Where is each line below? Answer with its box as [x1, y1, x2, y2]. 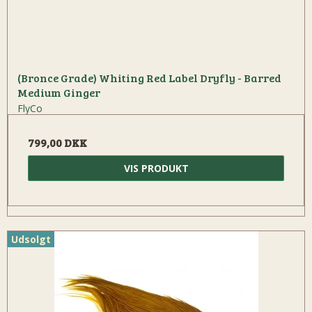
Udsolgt [11, 232, 51, 246]
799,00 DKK [28, 134, 87, 150]
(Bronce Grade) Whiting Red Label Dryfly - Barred [17, 70, 281, 85]
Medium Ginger [17, 84, 100, 100]
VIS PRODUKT [123, 161, 189, 175]
